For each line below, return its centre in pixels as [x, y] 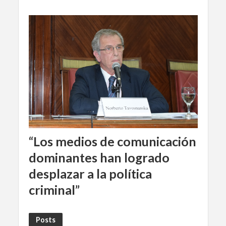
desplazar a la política [90, 173]
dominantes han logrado [99, 157]
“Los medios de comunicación [112, 141]
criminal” [54, 189]
